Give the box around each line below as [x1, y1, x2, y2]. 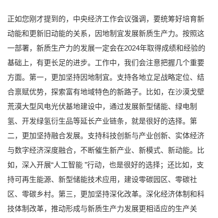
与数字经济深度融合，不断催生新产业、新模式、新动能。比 [7, 145, 204, 154]
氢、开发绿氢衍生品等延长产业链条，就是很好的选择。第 [7, 116, 197, 125]
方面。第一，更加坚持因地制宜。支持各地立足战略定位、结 [7, 73, 204, 81]
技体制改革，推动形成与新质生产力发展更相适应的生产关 [7, 204, 197, 213]
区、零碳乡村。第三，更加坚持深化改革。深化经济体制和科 [7, 189, 204, 198]
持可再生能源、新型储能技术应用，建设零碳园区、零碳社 [7, 175, 197, 183]
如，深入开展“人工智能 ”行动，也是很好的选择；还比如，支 [7, 160, 204, 169]
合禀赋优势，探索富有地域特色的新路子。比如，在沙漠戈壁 [7, 87, 204, 96]
